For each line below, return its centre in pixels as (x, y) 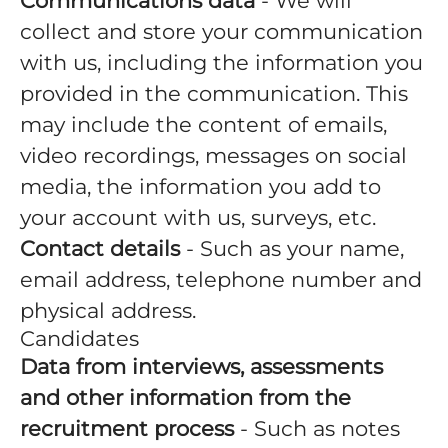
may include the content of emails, (203, 124)
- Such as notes (317, 428)
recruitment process (127, 428)
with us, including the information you (221, 62)
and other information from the (185, 397)
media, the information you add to (200, 186)
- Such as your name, (292, 248)
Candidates (79, 338)
